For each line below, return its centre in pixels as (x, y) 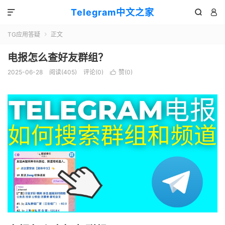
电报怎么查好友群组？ (58, 58)
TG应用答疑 (24, 34)
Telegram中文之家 (112, 12)
